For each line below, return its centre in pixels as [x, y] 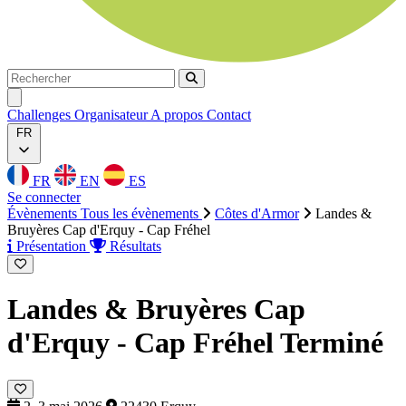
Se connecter [44, 197]
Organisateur [112, 115]
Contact [229, 115]
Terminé [332, 343]
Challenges [41, 115]
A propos [179, 115]
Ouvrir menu [46, 97]
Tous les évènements [141, 213]
